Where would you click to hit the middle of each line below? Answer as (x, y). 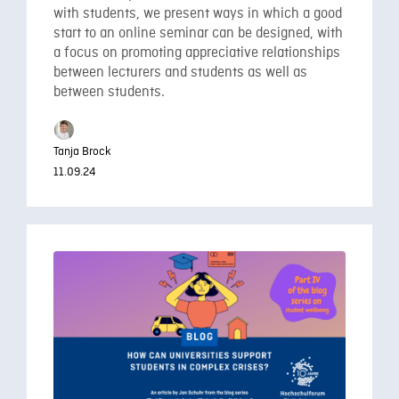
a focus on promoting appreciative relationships (197, 53)
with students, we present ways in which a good (198, 14)
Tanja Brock (82, 151)
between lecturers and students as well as (180, 73)
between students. (109, 93)
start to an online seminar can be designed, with (198, 34)
